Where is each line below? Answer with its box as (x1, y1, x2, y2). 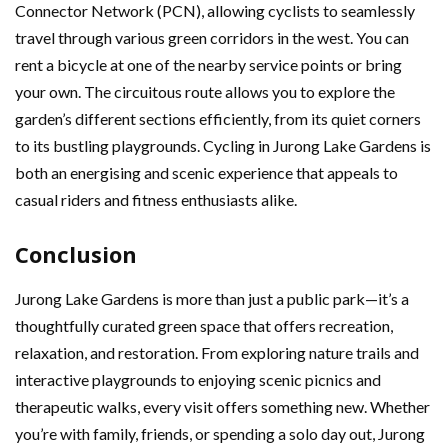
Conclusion (15, 239, 137, 269)
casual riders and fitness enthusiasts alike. (15, 190, 297, 209)
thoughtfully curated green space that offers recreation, (15, 316, 393, 335)
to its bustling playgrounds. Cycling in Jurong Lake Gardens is (15, 136, 431, 155)
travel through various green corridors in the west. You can (15, 28, 409, 47)
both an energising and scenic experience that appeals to (15, 163, 398, 182)
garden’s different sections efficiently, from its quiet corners (15, 109, 421, 128)
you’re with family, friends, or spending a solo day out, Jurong (15, 424, 425, 443)
